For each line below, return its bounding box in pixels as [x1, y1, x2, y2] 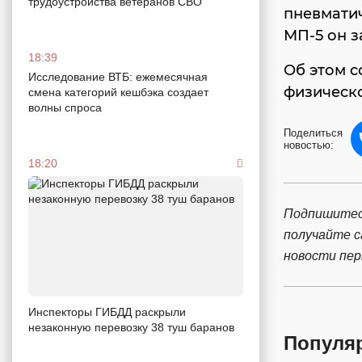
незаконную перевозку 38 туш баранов [28, 321, 234, 335]
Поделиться [284, 127, 343, 139]
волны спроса [28, 100, 105, 114]
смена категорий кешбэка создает [28, 85, 208, 99]
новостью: [284, 139, 334, 151]
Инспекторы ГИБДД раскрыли [28, 305, 186, 319]
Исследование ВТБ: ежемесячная [28, 69, 208, 83]
